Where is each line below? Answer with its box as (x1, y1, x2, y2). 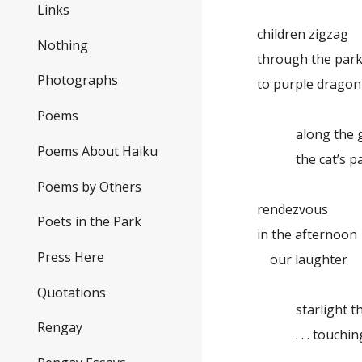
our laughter (257, 250, 348, 268)
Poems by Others (37, 177, 141, 196)
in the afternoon (257, 225, 358, 243)
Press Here (37, 248, 104, 266)
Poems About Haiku (37, 141, 158, 160)
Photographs (37, 71, 118, 90)
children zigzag (257, 25, 349, 43)
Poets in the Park (37, 213, 141, 231)
